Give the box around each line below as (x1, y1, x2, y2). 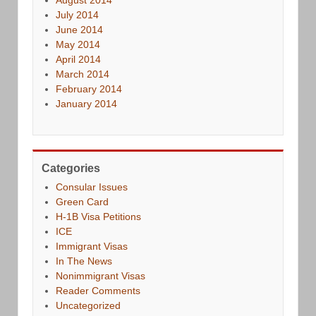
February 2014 (56, 83, 122, 95)
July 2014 (56, 8, 99, 20)
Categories (42, 162, 100, 174)
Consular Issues (56, 181, 128, 193)
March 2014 (56, 68, 109, 80)
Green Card (56, 195, 109, 207)
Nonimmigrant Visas (56, 269, 145, 281)
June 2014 (56, 23, 103, 35)
